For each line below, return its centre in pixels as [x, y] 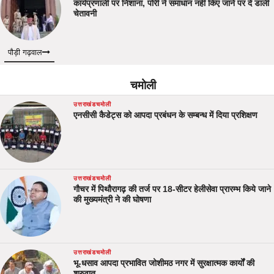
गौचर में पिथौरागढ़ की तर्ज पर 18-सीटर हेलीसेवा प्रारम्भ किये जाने [172, 189]
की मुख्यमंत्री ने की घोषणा [112, 200]
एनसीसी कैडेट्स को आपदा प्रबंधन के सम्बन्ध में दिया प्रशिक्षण [165, 115]
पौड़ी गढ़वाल [25, 53]
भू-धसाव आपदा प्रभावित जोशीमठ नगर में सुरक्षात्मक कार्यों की [164, 263]
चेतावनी [85, 14]
